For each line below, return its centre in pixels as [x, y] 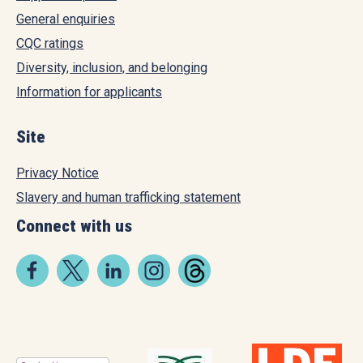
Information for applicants [89, 92]
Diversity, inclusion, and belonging [112, 67]
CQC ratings [50, 43]
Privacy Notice [58, 173]
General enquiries [66, 19]
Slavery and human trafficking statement [128, 197]
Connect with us [74, 226]
